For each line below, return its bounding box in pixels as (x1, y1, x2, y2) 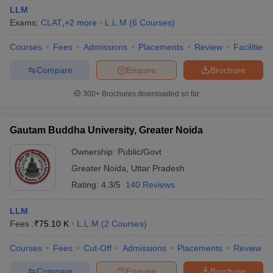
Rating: (71, 180, 101, 190)
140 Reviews (126, 180, 175, 190)
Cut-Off (83, 243, 112, 253)
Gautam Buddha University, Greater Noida (10, 125, 203, 135)
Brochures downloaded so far (100, 90, 199, 98)
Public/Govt (118, 147, 161, 157)
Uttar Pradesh (131, 163, 185, 173)
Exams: (10, 18, 41, 27)
